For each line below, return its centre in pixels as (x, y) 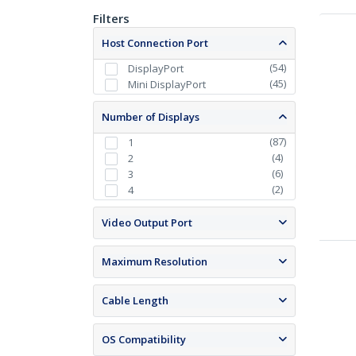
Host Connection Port (155, 43)
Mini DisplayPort (166, 85)
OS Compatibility (144, 340)
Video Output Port (147, 223)
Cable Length (135, 301)
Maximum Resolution (155, 262)
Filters (111, 18)
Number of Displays (151, 117)
